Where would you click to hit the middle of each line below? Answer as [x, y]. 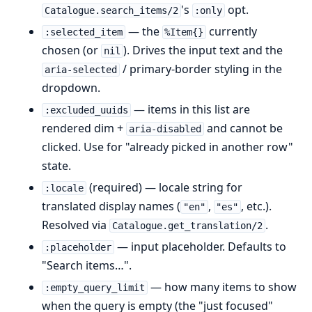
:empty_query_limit [94, 288]
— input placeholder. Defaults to [200, 247]
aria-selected [80, 70]
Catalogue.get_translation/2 [187, 226]
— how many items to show [222, 287]
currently [232, 31]
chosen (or [71, 50]
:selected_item [83, 32]
